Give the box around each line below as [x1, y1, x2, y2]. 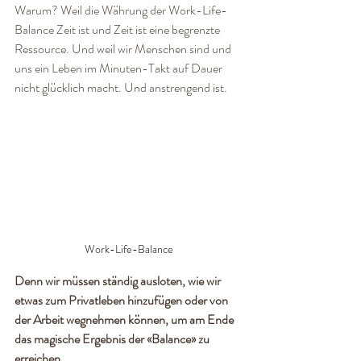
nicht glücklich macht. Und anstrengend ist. [15, 78, 227, 97]
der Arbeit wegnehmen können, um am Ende [15, 309, 236, 329]
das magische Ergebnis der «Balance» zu [15, 329, 212, 348]
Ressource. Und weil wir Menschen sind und [15, 39, 234, 58]
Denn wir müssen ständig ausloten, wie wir [15, 271, 223, 290]
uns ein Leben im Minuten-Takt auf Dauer [15, 59, 225, 77]
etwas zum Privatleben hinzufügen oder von [15, 290, 230, 309]
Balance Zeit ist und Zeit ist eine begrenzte [15, 20, 222, 39]
